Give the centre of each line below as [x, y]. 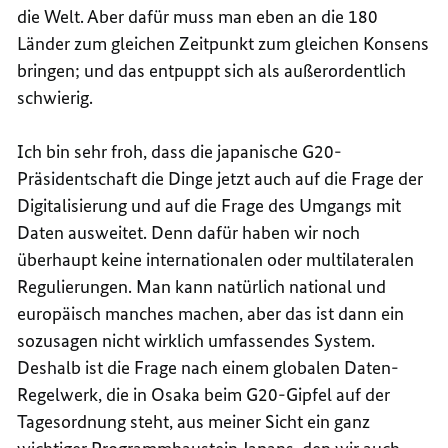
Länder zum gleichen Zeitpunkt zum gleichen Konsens [223, 43]
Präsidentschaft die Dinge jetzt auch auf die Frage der [220, 178]
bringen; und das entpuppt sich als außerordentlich [212, 70]
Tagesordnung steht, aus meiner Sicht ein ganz [194, 421]
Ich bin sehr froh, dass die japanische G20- [180, 151]
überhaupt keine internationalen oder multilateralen [216, 259]
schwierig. [55, 97]
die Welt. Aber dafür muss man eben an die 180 [198, 16]
